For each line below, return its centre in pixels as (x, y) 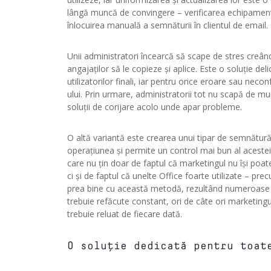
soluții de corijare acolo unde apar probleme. (154, 107)
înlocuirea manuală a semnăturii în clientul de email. (167, 25)
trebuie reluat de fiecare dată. (124, 214)
